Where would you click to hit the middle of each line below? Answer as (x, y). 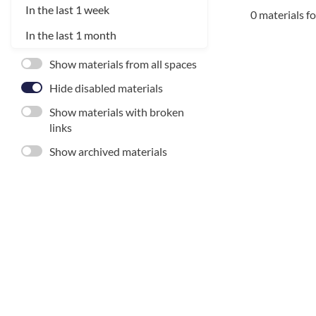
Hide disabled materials (106, 88)
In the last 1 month (71, 35)
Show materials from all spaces (123, 64)
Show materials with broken (117, 112)
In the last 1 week (67, 10)
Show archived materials (108, 151)
